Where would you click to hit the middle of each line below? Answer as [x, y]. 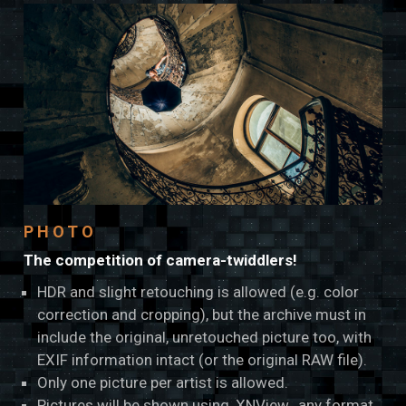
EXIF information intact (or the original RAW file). [203, 360]
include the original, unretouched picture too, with [205, 338]
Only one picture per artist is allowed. [163, 383]
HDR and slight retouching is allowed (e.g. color [198, 292]
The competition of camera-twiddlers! [161, 261]
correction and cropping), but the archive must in [202, 315]
